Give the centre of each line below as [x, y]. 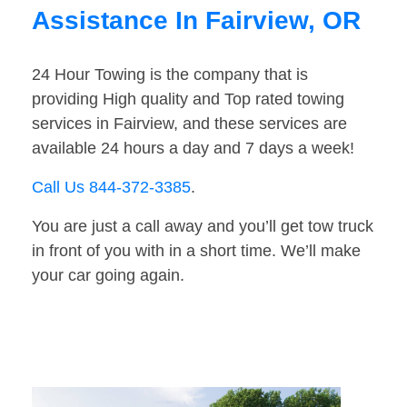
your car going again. [108, 276]
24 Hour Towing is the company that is [170, 75]
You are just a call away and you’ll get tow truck [203, 227]
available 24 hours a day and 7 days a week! [193, 149]
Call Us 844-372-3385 [111, 188]
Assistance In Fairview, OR [196, 21]
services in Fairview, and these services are [189, 124]
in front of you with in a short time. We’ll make [196, 251]
